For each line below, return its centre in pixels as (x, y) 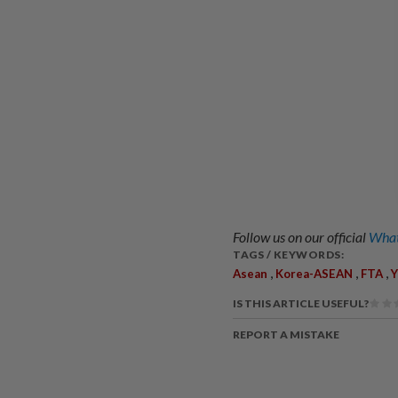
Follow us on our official (301, 237)
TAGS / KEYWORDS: (288, 255)
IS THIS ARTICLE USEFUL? (301, 304)
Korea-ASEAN (314, 274)
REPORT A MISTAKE (286, 335)
